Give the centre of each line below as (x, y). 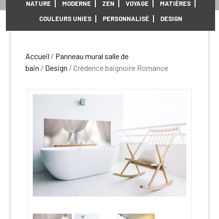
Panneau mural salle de (92, 56)
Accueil (38, 56)
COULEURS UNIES (65, 18)
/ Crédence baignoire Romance (118, 67)
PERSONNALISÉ (126, 18)
